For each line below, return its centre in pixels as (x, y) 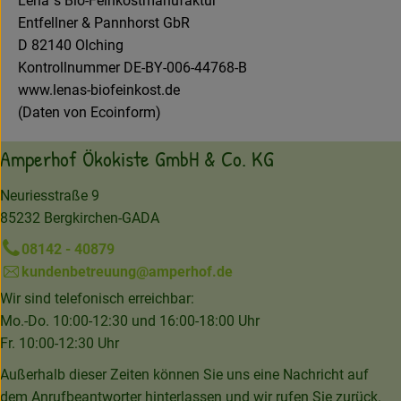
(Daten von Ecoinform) (90, 113)
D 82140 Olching (71, 46)
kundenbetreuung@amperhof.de (127, 272)
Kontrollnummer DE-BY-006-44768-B (132, 68)
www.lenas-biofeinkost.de (99, 90)
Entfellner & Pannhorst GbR (104, 23)
